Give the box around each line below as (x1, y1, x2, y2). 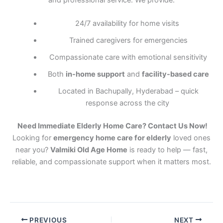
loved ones (171, 133, 211, 143)
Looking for (12, 133, 53, 143)
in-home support (65, 70, 125, 79)
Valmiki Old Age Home (50, 145, 127, 155)
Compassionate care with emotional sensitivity (47, 53, 208, 62)
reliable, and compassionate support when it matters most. (12, 157, 211, 167)
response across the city (85, 99, 169, 108)
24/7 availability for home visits (75, 19, 180, 28)
